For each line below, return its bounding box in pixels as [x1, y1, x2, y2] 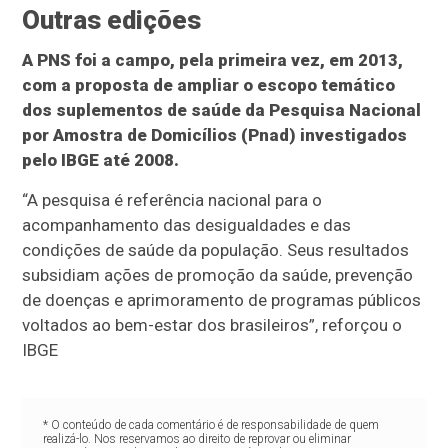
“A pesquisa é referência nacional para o [22, 190, 323, 211]
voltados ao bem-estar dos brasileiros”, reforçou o [22, 315, 403, 336]
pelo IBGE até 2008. [22, 150, 180, 171]
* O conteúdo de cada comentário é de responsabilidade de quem [42, 418, 379, 433]
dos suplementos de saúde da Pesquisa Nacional [22, 100, 422, 121]
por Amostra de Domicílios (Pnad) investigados [22, 125, 408, 146]
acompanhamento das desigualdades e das [22, 215, 352, 236]
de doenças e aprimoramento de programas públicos [22, 290, 422, 311]
